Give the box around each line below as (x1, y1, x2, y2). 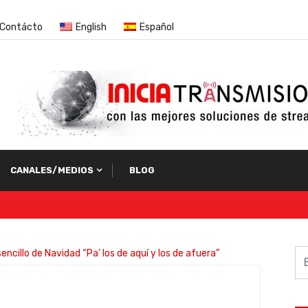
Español (140, 21, 174, 33)
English (76, 21, 107, 33)
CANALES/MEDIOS (10, 165, 94, 175)
